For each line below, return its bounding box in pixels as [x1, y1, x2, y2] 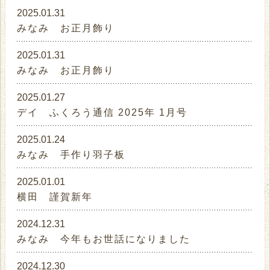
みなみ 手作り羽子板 [17, 149, 126, 160]
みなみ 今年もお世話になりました [17, 234, 191, 245]
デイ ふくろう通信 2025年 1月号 [17, 107, 188, 118]
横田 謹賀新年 [17, 192, 93, 202]
